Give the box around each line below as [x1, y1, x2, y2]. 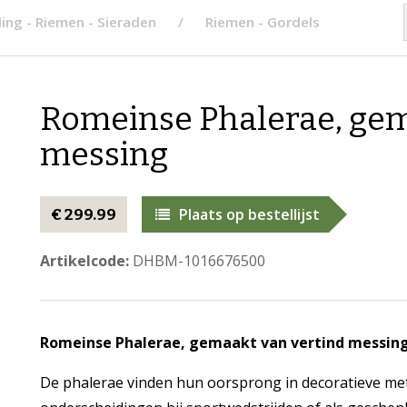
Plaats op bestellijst [178, 204, 320, 224]
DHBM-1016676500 [128, 251, 265, 271]
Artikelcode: [39, 251, 129, 271]
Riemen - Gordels [205, 13, 320, 31]
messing [39, 134, 168, 174]
